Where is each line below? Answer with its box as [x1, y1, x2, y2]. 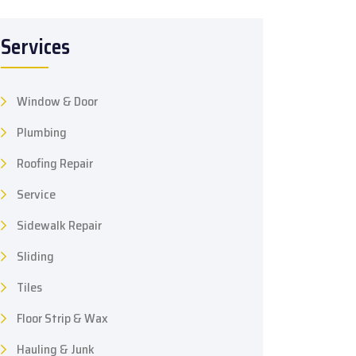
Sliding [17, 246, 54, 266]
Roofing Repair [17, 153, 93, 173]
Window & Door [17, 91, 98, 111]
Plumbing [17, 122, 67, 142]
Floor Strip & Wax [17, 308, 108, 328]
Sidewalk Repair [17, 215, 102, 235]
